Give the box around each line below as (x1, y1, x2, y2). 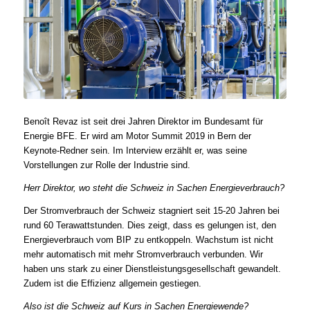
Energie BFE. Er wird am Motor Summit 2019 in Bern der (23, 130, 251, 141)
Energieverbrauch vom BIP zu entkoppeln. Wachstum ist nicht (23, 234, 273, 245)
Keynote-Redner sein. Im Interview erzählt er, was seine (23, 145, 247, 156)
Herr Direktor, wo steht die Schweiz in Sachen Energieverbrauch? (23, 182, 284, 193)
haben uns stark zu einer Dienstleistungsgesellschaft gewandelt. (23, 263, 281, 274)
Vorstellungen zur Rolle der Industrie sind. (23, 159, 190, 170)
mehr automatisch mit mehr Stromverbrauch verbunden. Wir (23, 248, 263, 259)
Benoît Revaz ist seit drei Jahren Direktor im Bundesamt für (23, 116, 263, 127)
